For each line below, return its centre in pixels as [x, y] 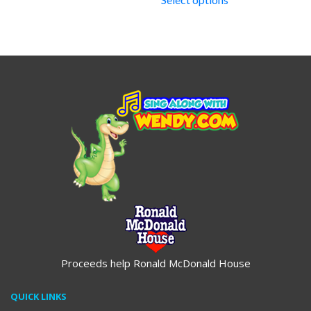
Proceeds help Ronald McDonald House [155, 263]
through [248, 9]
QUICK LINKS [39, 296]
